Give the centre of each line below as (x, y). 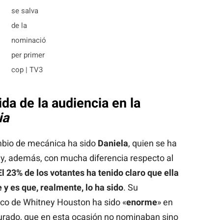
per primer (28, 55)
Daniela (113, 143)
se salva (25, 11)
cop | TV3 (27, 70)
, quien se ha (152, 143)
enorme (141, 202)
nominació (29, 41)
